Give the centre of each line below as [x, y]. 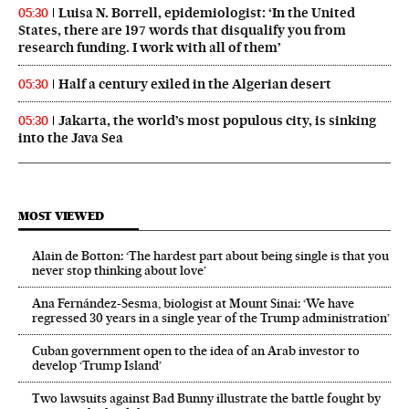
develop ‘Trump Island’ [97, 365]
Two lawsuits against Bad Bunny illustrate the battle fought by [206, 398]
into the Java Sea [71, 137]
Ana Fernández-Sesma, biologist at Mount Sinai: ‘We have [193, 303]
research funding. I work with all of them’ [150, 47]
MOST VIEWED [61, 215]
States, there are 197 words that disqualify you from [182, 30]
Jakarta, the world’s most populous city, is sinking [217, 120]
